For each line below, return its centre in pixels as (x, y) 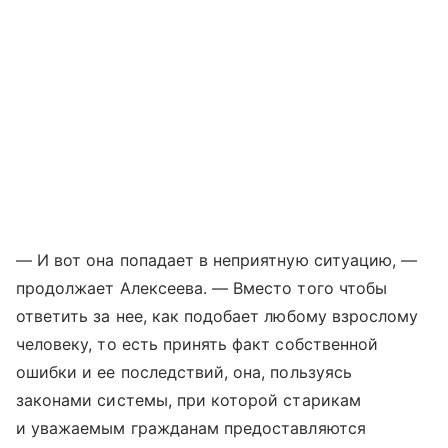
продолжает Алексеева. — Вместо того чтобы (201, 288)
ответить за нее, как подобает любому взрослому (217, 316)
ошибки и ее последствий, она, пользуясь (184, 372)
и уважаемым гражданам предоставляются (191, 428)
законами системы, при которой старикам (188, 400)
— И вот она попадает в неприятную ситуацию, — (217, 260)
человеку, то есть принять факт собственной (197, 344)
